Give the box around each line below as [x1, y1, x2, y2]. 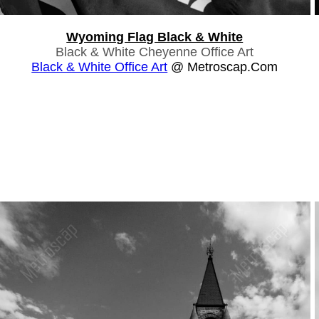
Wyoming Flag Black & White [66, 29, 244, 44]
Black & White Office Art [31, 59, 168, 74]
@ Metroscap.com [167, 59, 278, 74]
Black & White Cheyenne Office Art [56, 44, 254, 59]
